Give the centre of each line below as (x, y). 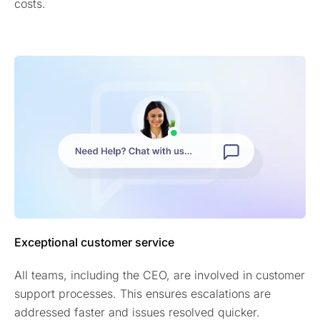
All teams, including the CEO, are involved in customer (160, 275)
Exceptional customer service (94, 242)
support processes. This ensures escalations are (142, 294)
